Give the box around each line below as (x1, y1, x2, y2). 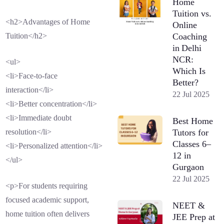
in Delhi (172, 42, 202, 53)
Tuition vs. (172, 8, 212, 18)
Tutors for (172, 127, 209, 137)
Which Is (172, 65, 206, 76)
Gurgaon (172, 161, 204, 172)
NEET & (172, 200, 205, 210)
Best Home (172, 115, 213, 126)
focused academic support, (5, 195, 89, 204)
